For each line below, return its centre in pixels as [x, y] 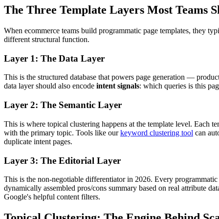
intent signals [118, 86]
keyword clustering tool [157, 132]
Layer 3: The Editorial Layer [62, 160]
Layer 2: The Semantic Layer [63, 105]
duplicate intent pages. [38, 141]
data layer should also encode [50, 86]
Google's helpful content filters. [52, 197]
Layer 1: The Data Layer [54, 58]
